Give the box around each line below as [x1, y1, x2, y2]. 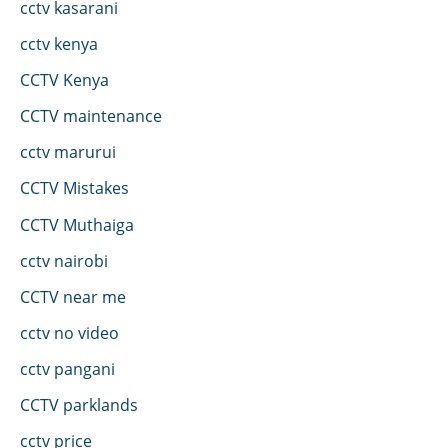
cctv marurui [20, 140, 116, 164]
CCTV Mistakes [20, 176, 129, 200]
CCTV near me [20, 284, 126, 308]
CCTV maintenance [20, 104, 162, 128]
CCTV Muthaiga [20, 212, 134, 236]
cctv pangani [20, 356, 115, 380]
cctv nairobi [20, 248, 108, 272]
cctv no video [20, 320, 119, 344]
